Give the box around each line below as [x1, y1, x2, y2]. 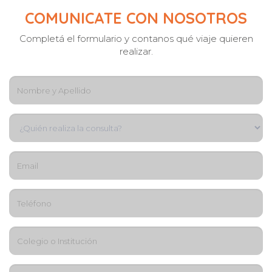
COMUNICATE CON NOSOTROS [25, 8, 247, 27]
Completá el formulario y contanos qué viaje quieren [19, 33, 253, 44]
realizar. [119, 46, 153, 57]
